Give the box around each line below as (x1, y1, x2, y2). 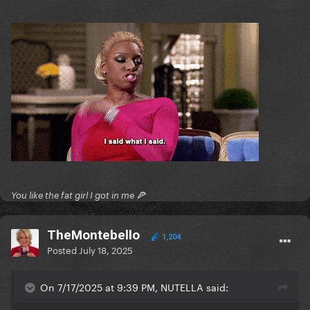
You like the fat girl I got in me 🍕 (11, 190, 145, 201)
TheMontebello (47, 227, 140, 244)
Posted (47, 242, 79, 257)
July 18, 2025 (79, 242, 133, 257)
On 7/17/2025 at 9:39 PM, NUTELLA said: (40, 279, 228, 295)
